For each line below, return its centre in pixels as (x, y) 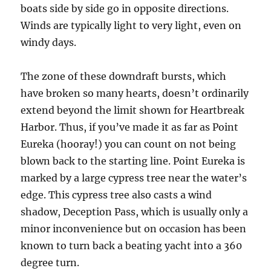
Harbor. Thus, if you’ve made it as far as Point (130, 127)
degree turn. (50, 263)
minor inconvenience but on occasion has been (134, 229)
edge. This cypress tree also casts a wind (116, 195)
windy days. (49, 42)
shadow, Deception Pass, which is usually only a (135, 212)
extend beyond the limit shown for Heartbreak (133, 110)
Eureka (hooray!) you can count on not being (129, 144)
